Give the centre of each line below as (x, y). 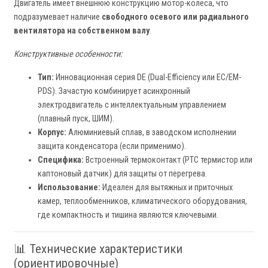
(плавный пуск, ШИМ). (76, 119)
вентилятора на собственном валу (82, 31)
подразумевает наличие (58, 17)
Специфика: (61, 160)
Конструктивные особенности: (68, 54)
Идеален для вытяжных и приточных (167, 188)
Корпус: (52, 133)
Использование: (69, 188)
